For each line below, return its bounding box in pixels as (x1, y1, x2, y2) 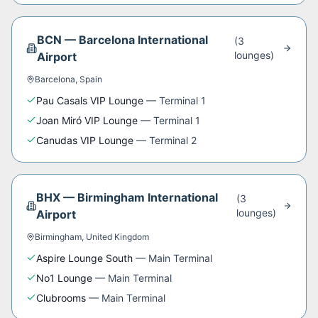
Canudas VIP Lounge (36, 134, 133, 146)
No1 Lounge (36, 272, 92, 284)
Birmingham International (77, 190, 219, 204)
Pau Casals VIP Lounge (36, 94, 143, 106)
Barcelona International (78, 33, 208, 47)
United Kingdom (86, 231, 149, 242)
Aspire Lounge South (36, 252, 133, 264)
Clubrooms (36, 292, 86, 304)
